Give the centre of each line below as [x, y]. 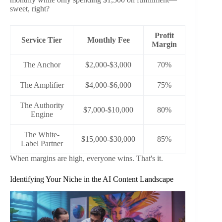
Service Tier [42, 40]
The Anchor [42, 65]
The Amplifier [42, 85]
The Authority [42, 106]
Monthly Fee [108, 40]
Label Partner [42, 144]
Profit [164, 36]
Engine [42, 114]
